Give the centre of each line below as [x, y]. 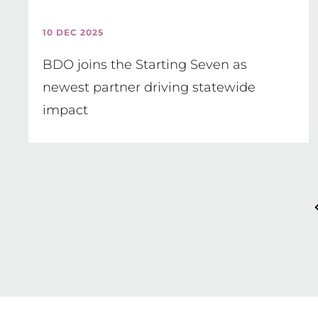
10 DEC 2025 [73, 32]
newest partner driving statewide [149, 87]
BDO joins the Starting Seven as [145, 65]
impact [65, 110]
